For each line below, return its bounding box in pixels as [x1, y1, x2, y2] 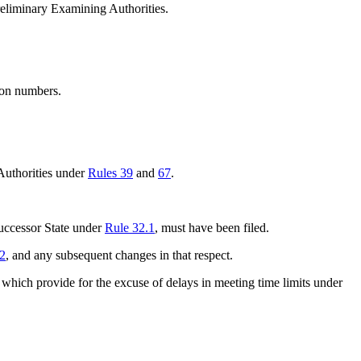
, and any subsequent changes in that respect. [6, 247, 233, 262]
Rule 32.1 [105, 220, 155, 234]
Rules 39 [88, 165, 133, 180]
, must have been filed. [155, 220, 269, 234]
